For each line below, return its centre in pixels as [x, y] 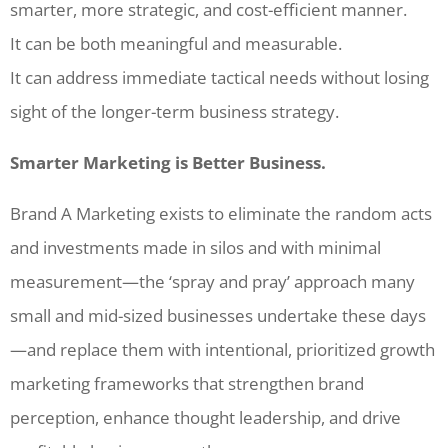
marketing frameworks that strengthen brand [187, 383]
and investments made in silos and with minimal [195, 247]
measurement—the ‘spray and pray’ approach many [212, 281]
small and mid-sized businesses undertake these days [218, 315]
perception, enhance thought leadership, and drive [205, 417]
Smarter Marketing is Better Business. [168, 162]
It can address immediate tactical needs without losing [219, 77]
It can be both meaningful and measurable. [176, 43]
